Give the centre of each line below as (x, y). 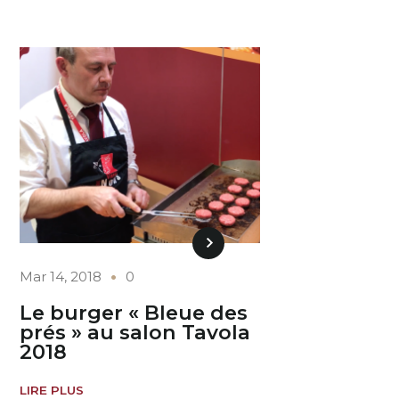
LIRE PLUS (52, 390)
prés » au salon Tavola (135, 333)
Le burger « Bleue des (134, 313)
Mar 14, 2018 (61, 276)
